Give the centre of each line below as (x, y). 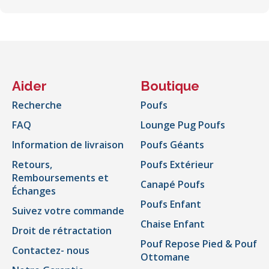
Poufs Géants (172, 145)
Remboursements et (60, 178)
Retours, (32, 165)
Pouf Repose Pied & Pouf (199, 244)
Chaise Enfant (173, 224)
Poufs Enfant (171, 204)
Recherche (37, 105)
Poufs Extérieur (177, 165)
